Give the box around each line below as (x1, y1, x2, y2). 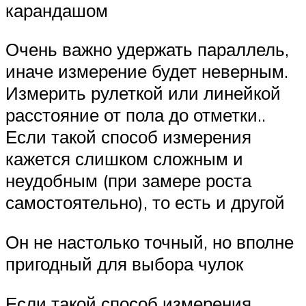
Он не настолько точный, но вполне (5, 230, 294, 253)
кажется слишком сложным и (5, 148, 243, 170)
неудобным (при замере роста (5, 169, 251, 192)
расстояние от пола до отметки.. (5, 104, 266, 126)
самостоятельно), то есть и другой (5, 191, 285, 214)
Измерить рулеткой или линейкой (5, 82, 281, 105)
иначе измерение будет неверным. (5, 60, 288, 83)
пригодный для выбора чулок (5, 252, 243, 275)
